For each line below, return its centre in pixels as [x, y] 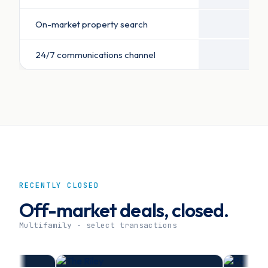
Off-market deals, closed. [124, 210]
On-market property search [92, 24]
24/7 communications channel [95, 54]
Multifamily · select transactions [98, 226]
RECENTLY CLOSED [59, 186]
